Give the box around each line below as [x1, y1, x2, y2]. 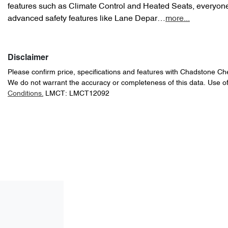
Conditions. [8, 91, 43, 97]
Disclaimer [8, 54, 48, 62]
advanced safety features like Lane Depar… [8, 15, 165, 23]
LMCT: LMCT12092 [45, 91, 109, 97]
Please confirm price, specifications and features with [8, 69, 180, 76]
